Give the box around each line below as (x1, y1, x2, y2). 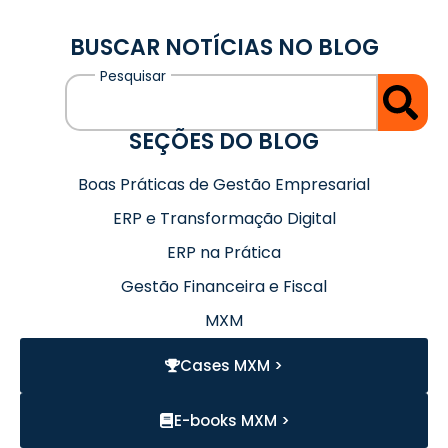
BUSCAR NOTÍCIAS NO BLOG (69, 32, 379, 63)
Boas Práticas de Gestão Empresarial (78, 173, 370, 196)
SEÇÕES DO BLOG (129, 126, 319, 157)
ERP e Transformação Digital (112, 207, 336, 230)
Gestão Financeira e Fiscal (121, 275, 327, 298)
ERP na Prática (167, 241, 281, 264)
